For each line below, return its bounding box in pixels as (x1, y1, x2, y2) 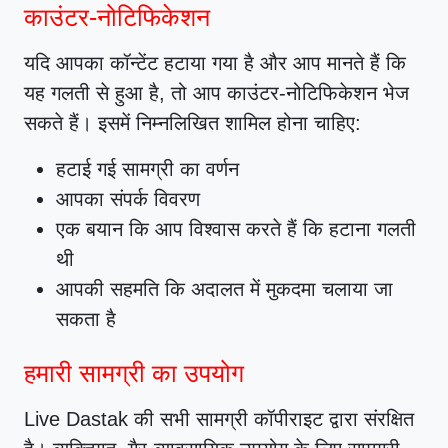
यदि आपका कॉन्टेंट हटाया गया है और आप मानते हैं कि (24, 52, 406, 74)
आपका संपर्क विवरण (56, 188, 200, 210)
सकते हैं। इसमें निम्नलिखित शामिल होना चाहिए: (24, 112, 361, 134)
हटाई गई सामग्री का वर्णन (56, 158, 239, 180)
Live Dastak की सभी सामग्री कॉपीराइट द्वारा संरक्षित (24, 408, 414, 430)
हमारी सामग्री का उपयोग (24, 359, 244, 387)
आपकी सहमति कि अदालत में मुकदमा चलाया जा (56, 278, 393, 300)
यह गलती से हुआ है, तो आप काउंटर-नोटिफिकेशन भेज (24, 82, 409, 104)
